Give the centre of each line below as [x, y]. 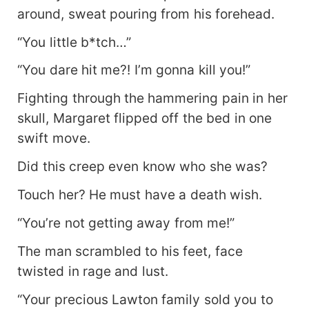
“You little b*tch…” [74, 42]
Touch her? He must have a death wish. [140, 195]
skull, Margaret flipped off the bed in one [145, 118]
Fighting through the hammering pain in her [152, 98]
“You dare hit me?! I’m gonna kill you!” [134, 70]
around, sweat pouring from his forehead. [146, 13]
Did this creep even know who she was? [143, 167]
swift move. [54, 138]
